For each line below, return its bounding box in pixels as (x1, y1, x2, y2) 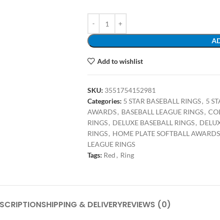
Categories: (87, 97, 122, 105)
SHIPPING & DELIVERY (41, 199, 122, 210)
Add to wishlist (97, 56, 143, 65)
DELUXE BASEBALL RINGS (112, 118, 194, 127)
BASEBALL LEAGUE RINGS (121, 108, 203, 116)
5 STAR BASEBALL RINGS (123, 97, 201, 105)
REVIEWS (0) (122, 199, 171, 210)
